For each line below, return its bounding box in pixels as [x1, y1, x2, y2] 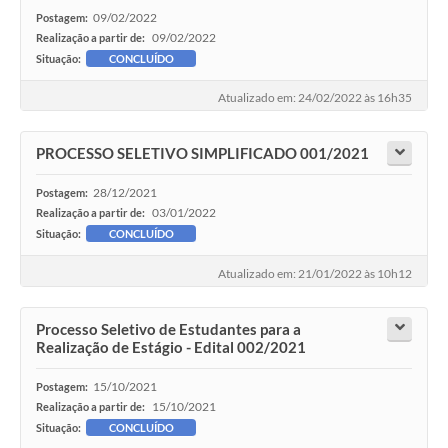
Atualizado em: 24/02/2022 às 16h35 [218, 90, 412, 106]
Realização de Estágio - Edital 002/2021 [36, 337, 306, 356]
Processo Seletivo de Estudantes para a [36, 319, 301, 338]
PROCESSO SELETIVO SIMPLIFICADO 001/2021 [36, 144, 369, 163]
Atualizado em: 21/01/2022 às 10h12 [218, 265, 412, 281]
